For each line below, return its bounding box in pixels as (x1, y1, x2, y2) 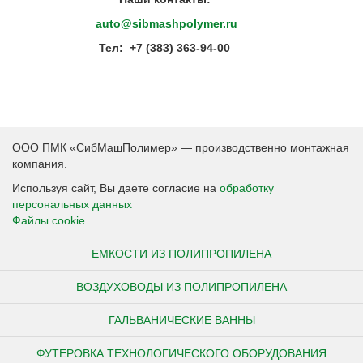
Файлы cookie (12, 213, 85, 227)
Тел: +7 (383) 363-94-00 (99, 41, 230, 54)
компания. (12, 156, 67, 170)
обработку (220, 181, 274, 194)
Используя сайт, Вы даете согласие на (12, 181, 220, 194)
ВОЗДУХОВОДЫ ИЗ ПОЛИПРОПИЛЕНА (76, 280, 287, 293)
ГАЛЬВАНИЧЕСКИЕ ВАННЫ (108, 313, 255, 327)
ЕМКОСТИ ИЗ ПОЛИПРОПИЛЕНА (92, 246, 271, 260)
